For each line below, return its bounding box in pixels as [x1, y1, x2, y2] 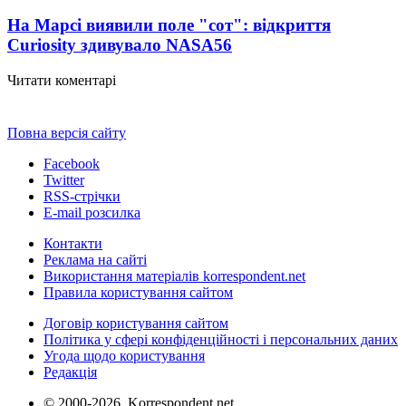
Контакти [43, 235, 102, 251]
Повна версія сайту [7, 124, 126, 140]
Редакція [43, 363, 97, 380]
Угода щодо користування [43, 347, 205, 363]
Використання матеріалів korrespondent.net [43, 267, 305, 284]
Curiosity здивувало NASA [7, 34, 214, 54]
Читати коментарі [7, 72, 116, 88]
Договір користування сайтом [43, 314, 228, 331]
